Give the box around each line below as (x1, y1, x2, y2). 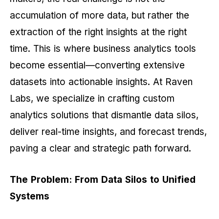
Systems (10, 191, 49, 202)
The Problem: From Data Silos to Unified (10, 174, 196, 186)
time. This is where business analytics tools (10, 43, 196, 55)
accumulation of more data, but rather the (10, 10, 189, 22)
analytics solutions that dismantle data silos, (10, 109, 198, 121)
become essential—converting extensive (10, 60, 185, 71)
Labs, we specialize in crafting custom (10, 93, 175, 105)
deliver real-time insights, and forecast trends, (10, 126, 207, 138)
